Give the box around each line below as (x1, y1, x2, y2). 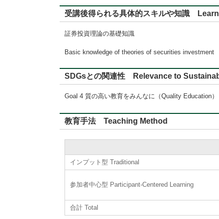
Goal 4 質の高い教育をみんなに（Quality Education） (65, 92, 218, 100)
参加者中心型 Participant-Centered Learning (70, 181, 194, 188)
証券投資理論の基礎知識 (65, 30, 134, 37)
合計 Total (70, 204, 98, 211)
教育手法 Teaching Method (65, 117, 168, 125)
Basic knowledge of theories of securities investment (65, 48, 214, 56)
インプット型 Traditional (70, 158, 139, 166)
